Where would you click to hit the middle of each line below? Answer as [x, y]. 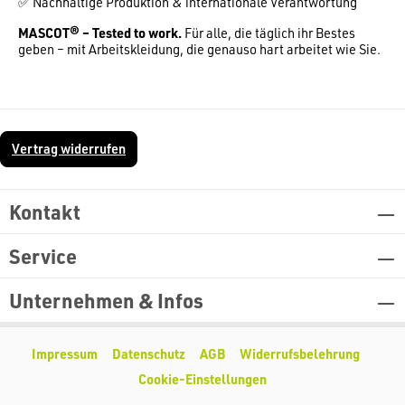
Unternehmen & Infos [106, 301]
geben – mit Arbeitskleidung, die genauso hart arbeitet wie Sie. [199, 50]
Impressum [64, 354]
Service [43, 256]
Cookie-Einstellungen [202, 380]
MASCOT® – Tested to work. [100, 33]
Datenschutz [148, 354]
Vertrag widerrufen [69, 149]
